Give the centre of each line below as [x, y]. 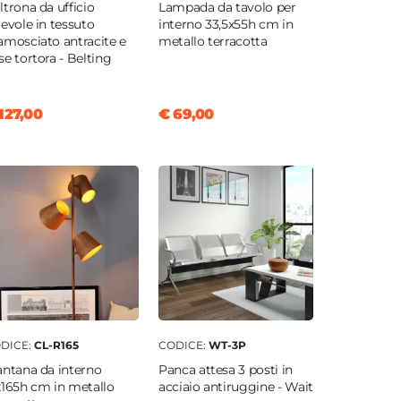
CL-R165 [56, 346]
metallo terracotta [213, 42]
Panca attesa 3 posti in [225, 370]
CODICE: [183, 346]
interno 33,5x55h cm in [226, 25]
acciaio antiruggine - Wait [235, 387]
